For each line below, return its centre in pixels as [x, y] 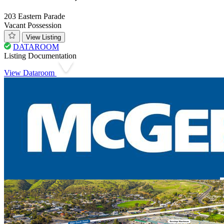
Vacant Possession [33, 25]
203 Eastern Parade [34, 16]
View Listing [43, 37]
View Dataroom [30, 73]
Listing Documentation [40, 56]
